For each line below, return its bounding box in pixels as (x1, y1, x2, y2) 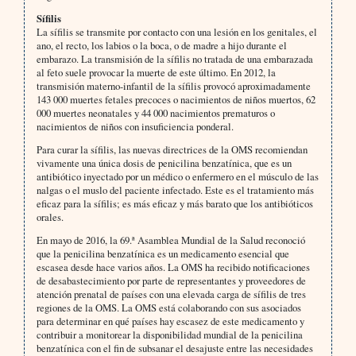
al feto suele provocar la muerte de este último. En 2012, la (36, 65, 276, 80)
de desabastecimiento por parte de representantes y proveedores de (36, 273, 306, 288)
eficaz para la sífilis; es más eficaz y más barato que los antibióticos (36, 196, 313, 211)
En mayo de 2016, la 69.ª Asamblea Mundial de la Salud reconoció (36, 233, 305, 248)
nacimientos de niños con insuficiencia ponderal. (36, 119, 234, 134)
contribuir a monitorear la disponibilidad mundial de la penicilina (36, 327, 303, 342)
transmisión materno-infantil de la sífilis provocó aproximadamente (36, 79, 311, 94)
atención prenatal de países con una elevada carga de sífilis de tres (36, 287, 306, 302)
